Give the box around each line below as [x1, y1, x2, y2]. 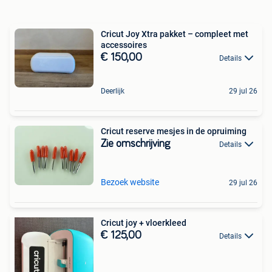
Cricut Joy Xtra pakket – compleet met [101, 29, 248, 39]
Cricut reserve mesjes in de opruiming [101, 126, 246, 136]
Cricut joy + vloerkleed [101, 217, 186, 228]
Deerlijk [101, 87, 124, 95]
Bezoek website [101, 177, 159, 187]
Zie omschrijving [101, 138, 170, 149]
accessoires [101, 39, 147, 50]
